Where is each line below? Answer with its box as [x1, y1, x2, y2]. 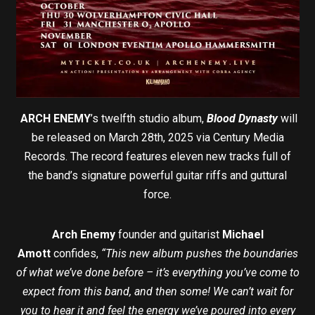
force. [143, 187, 172, 201]
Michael [219, 227, 264, 241]
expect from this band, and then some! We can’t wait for [22, 284, 293, 298]
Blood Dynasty [207, 111, 281, 125]
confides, [53, 246, 101, 260]
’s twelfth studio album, [91, 111, 207, 125]
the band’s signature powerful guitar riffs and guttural [28, 168, 287, 182]
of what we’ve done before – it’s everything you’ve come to [15, 265, 300, 279]
